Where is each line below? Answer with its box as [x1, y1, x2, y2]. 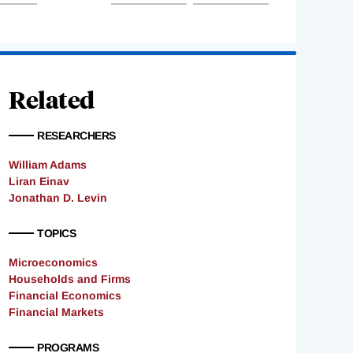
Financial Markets [9, 306, 104, 319]
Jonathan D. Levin [9, 191, 107, 205]
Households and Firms [9, 273, 131, 286]
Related [9, 84, 95, 115]
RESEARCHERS [37, 129, 116, 143]
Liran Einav [9, 175, 69, 188]
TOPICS [37, 227, 76, 240]
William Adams [9, 158, 87, 172]
